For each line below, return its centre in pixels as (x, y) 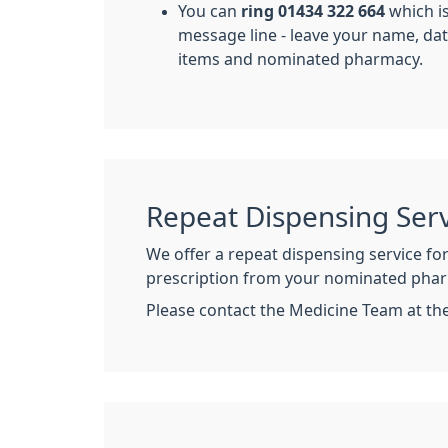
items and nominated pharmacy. (300, 59)
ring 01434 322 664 (313, 11)
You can (209, 11)
